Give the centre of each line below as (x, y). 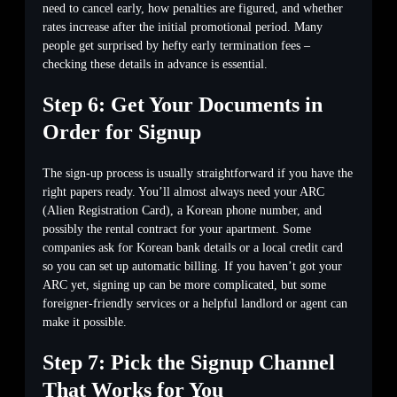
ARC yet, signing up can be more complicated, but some (184, 284)
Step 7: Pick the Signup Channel (189, 362)
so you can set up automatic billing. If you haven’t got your (192, 266)
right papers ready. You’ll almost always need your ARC (183, 191)
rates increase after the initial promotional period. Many (183, 27)
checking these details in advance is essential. (155, 65)
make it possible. (85, 322)
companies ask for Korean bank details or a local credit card (193, 247)
